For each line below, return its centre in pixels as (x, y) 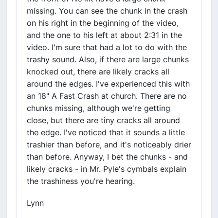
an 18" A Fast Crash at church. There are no (107, 96)
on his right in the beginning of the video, (103, 23)
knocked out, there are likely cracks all (98, 72)
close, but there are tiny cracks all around (103, 120)
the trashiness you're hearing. (81, 181)
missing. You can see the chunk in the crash (107, 11)
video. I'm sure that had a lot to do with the (107, 47)
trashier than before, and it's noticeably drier (109, 145)
